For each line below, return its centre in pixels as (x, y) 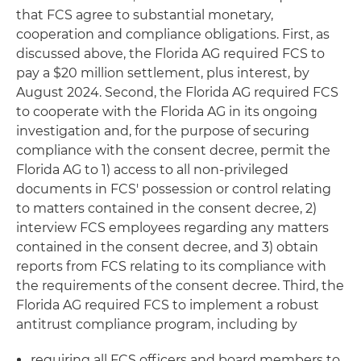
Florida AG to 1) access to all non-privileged (152, 170)
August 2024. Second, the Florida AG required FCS (177, 92)
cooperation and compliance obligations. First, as (173, 34)
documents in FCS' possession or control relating (174, 189)
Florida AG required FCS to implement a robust (168, 305)
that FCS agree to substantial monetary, (145, 15)
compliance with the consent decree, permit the (173, 150)
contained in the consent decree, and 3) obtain (167, 247)
